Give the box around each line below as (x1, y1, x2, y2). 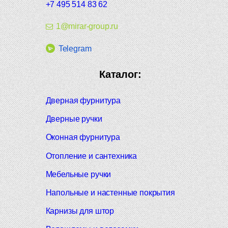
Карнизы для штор (45, 207, 115, 216)
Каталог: (99, 68, 141, 80)
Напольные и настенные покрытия (45, 188, 175, 197)
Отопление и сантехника (45, 151, 137, 160)
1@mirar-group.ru (55, 21, 119, 31)
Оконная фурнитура (45, 133, 120, 142)
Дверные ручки (45, 115, 102, 124)
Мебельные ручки (45, 169, 111, 179)
